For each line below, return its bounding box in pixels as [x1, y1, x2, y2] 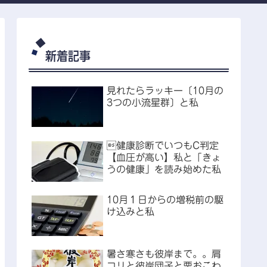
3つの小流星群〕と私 [107, 98, 198, 108]
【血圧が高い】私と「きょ [107, 152, 221, 162]
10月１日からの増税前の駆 [107, 194, 223, 204]
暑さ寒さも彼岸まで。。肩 [107, 249, 221, 259]
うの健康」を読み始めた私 [107, 164, 221, 174]
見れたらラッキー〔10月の [107, 86, 223, 96]
